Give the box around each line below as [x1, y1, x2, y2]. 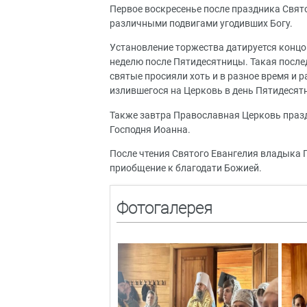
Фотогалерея [116, 199, 212, 219]
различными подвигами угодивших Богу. [110, 17, 295, 29]
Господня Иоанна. [110, 123, 193, 136]
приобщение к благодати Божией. [110, 162, 262, 174]
